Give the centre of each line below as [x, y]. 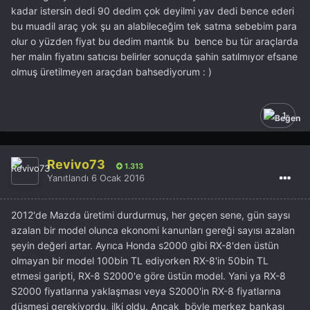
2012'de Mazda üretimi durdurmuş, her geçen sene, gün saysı [151, 215]
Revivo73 [76, 165]
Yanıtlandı [69, 178]
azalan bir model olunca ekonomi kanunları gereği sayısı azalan [153, 230]
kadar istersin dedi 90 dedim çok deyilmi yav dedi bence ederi [153, 10]
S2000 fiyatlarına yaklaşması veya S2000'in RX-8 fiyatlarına [146, 291]
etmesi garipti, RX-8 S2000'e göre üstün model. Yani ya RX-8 [148, 275]
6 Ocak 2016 [118, 178]
